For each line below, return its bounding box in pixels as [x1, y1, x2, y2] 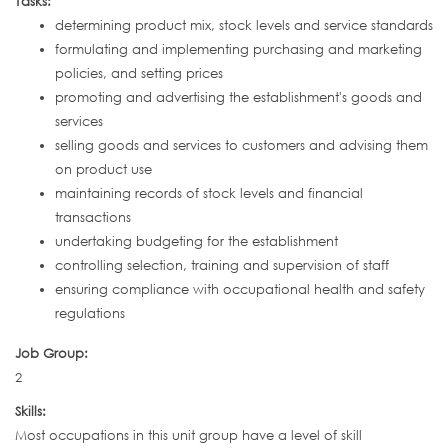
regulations [55, 305, 125, 322]
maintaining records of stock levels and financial [55, 185, 363, 202]
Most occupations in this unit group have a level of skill [15, 427, 362, 444]
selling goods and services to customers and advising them [55, 137, 428, 154]
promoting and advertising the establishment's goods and [55, 89, 422, 106]
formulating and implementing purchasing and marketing [55, 41, 422, 58]
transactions [55, 209, 131, 226]
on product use [55, 161, 152, 178]
